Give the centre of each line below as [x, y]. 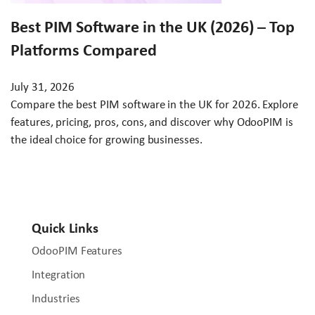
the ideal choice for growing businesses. [107, 139]
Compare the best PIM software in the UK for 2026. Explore [155, 104]
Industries [56, 298]
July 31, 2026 [43, 86]
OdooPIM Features [77, 250]
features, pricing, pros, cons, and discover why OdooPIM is [152, 122]
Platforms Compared [84, 50]
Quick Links [65, 228]
